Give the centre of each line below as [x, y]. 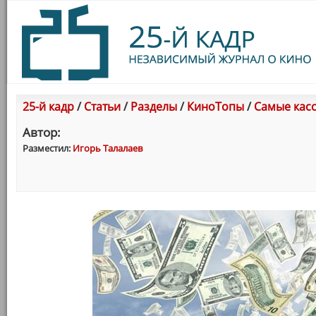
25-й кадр [48, 107]
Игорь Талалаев [108, 148]
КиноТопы [215, 107]
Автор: [42, 132]
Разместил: [48, 148]
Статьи [102, 107]
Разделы [154, 107]
